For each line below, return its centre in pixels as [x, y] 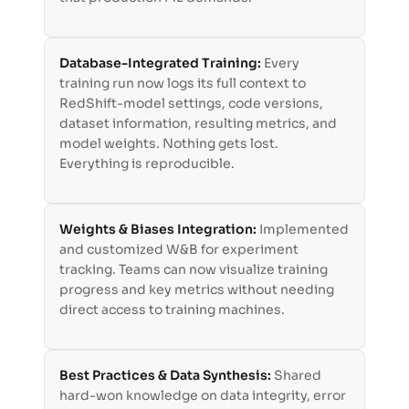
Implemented [304, 230]
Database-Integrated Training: [162, 63]
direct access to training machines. [172, 310]
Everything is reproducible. [147, 164]
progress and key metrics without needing [197, 290]
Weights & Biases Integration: [159, 230]
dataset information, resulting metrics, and [198, 124]
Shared [298, 376]
